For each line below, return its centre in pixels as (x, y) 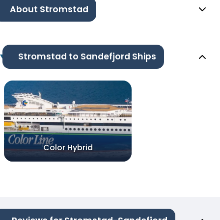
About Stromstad (49, 10)
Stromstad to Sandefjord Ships (87, 57)
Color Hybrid (68, 148)
